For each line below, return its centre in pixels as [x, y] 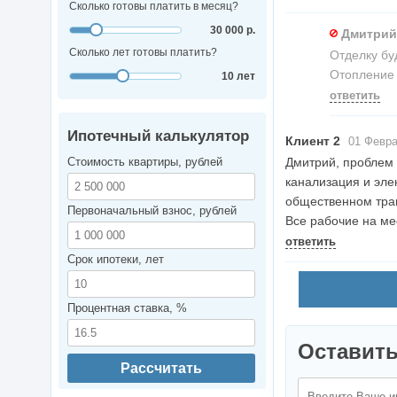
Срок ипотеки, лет [116, 260]
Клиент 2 [313, 141]
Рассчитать [161, 369]
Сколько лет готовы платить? [143, 53]
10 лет [238, 77]
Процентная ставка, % [127, 308]
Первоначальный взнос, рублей [152, 211]
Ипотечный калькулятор [158, 136]
